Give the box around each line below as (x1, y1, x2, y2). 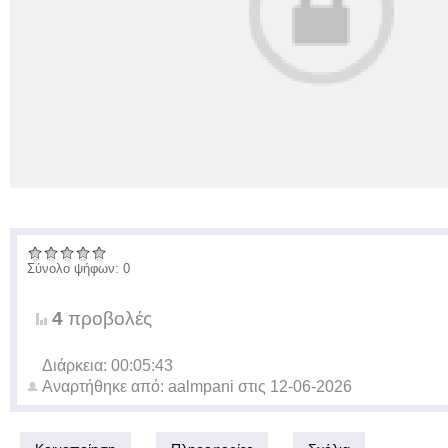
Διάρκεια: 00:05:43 (42, 357, 173, 374)
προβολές (63, 308, 152, 329)
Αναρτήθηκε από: (42, 378, 168, 395)
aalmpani (168, 378, 234, 395)
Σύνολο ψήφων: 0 (27, 261, 130, 276)
